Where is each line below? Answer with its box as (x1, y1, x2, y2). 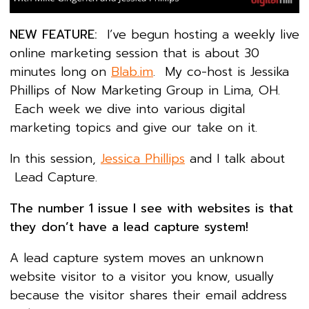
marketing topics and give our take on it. (10, 118, 257, 138)
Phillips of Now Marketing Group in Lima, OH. (10, 81, 280, 101)
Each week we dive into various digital (10, 99, 245, 119)
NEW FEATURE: (10, 25, 97, 45)
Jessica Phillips (101, 149, 185, 169)
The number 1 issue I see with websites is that (10, 199, 293, 219)
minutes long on (10, 62, 111, 82)
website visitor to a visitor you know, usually (10, 267, 274, 287)
